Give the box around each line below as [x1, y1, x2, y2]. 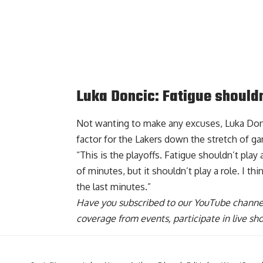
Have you [76, 197, 119, 209]
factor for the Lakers [76, 133, 162, 146]
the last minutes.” [76, 181, 151, 193]
